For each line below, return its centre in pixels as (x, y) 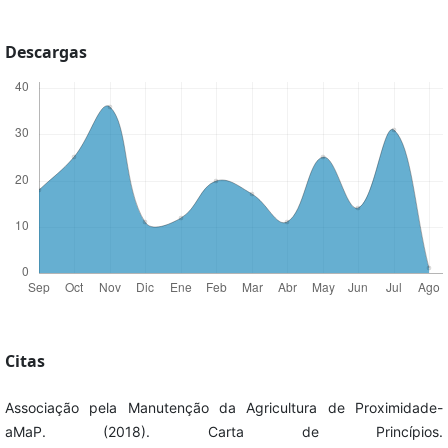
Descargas (45, 51)
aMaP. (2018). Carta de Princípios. (224, 431)
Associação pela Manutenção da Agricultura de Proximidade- (224, 407)
